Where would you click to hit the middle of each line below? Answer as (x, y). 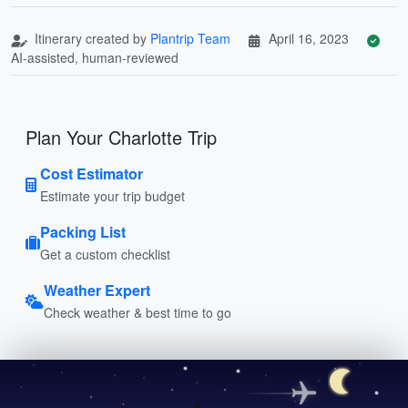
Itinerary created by (91, 38)
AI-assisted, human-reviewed (95, 57)
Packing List (83, 231)
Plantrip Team (190, 38)
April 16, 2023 (309, 38)
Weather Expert (97, 290)
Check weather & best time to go (138, 312)
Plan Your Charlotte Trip (121, 137)
